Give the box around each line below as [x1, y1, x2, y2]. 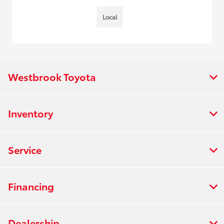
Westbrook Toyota [8, 69, 96, 83]
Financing [8, 178, 54, 193]
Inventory [8, 105, 53, 120]
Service [8, 142, 41, 156]
